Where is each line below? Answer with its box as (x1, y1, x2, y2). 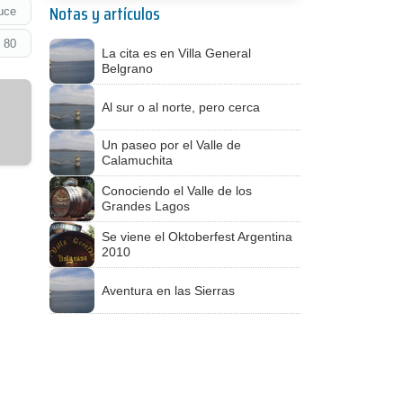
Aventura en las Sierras (102, 282, 235, 298)
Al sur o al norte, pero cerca (102, 99, 260, 114)
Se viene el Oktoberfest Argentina (102, 229, 292, 244)
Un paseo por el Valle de (102, 138, 241, 152)
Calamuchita (102, 153, 173, 167)
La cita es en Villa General (102, 46, 251, 60)
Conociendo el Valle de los (102, 184, 252, 198)
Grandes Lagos (102, 199, 190, 213)
